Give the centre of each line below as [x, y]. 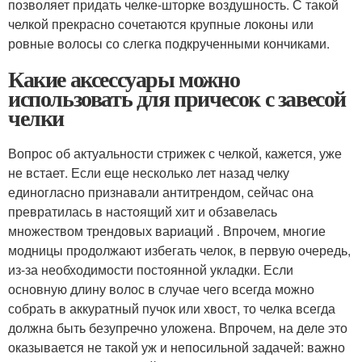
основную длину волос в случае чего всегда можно [161, 289]
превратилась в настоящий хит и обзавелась [143, 211]
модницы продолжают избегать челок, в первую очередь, [179, 250]
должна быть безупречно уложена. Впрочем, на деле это [178, 328]
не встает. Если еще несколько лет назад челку [149, 173]
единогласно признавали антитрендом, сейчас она [161, 192]
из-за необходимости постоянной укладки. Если [151, 269]
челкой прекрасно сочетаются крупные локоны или [161, 24]
